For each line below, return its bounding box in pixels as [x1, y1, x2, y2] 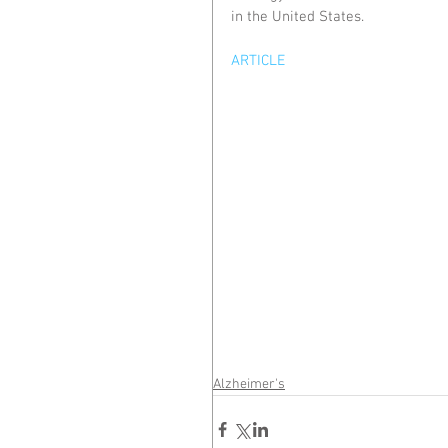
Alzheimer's [213, 376, 285, 393]
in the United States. [231, 8, 364, 26]
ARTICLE [231, 52, 285, 70]
